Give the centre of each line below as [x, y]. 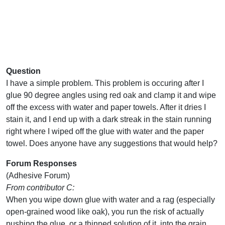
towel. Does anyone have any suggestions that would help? [112, 143]
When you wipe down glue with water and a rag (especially [110, 199]
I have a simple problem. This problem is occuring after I [105, 83]
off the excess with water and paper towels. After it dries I [106, 107]
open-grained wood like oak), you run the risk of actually [105, 211]
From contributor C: [40, 187]
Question [23, 71]
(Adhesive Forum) [38, 175]
